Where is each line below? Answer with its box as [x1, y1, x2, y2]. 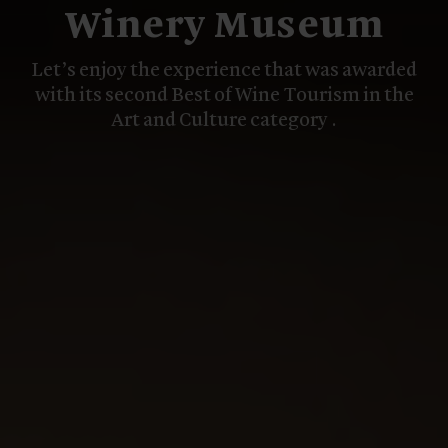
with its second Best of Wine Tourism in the [34, 87, 414, 105]
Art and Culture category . [111, 112, 337, 130]
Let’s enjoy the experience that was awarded [31, 62, 417, 80]
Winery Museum [64, 9, 384, 45]
